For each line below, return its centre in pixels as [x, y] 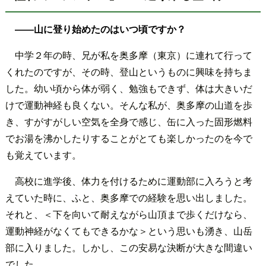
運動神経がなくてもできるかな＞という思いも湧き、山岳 [129, 231]
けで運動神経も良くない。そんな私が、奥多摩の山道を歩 [129, 105]
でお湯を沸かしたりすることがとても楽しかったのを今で [129, 138]
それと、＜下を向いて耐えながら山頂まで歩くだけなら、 [129, 214]
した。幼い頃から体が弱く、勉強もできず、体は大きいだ [129, 88]
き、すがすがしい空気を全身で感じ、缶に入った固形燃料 [129, 122]
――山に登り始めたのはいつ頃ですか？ [100, 29]
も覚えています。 [43, 155]
